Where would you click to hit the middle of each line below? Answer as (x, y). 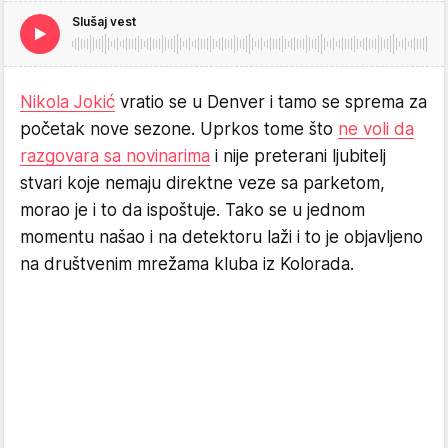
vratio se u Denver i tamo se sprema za (271, 101)
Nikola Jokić (67, 101)
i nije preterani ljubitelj (298, 155)
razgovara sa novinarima (115, 155)
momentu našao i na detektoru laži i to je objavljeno (221, 236)
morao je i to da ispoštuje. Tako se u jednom (192, 209)
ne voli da (376, 128)
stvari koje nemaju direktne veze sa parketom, (202, 182)
